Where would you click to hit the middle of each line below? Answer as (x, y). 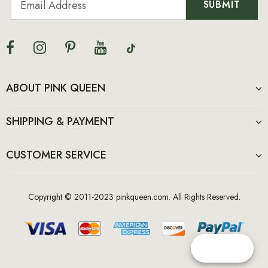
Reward (231, 248)
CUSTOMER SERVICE (56, 155)
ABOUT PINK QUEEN (56, 88)
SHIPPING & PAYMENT (60, 121)
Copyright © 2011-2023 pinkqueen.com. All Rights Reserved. (134, 197)
